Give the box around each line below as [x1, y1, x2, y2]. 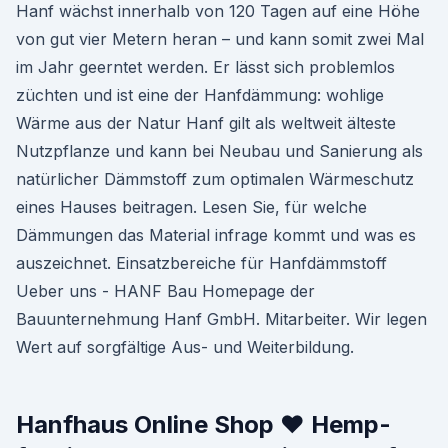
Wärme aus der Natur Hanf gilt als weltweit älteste [16, 113, 396, 133]
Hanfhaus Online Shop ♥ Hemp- [16, 410, 391, 439]
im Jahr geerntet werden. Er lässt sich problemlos [16, 57, 395, 77]
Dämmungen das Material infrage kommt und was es [16, 225, 416, 245]
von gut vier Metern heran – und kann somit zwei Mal [16, 29, 424, 49]
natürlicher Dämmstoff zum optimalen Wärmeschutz [16, 169, 414, 189]
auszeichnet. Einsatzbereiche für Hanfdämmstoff [16, 253, 387, 273]
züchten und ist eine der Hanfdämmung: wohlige [16, 85, 384, 105]
